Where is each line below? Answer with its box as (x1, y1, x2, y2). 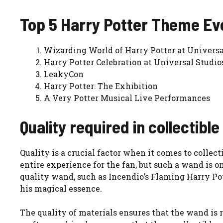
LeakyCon (44, 68, 84, 79)
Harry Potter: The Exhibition (44, 80, 158, 91)
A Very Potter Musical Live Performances (44, 92, 210, 103)
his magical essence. (20, 183, 102, 194)
